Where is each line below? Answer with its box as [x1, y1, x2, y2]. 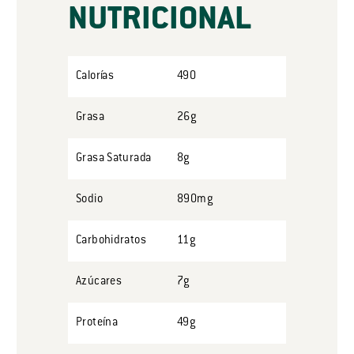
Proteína [76, 316, 119, 330]
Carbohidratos [76, 234, 146, 247]
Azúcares [76, 275, 122, 288]
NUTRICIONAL [68, 3, 251, 39]
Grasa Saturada [76, 152, 152, 165]
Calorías [76, 70, 115, 83]
